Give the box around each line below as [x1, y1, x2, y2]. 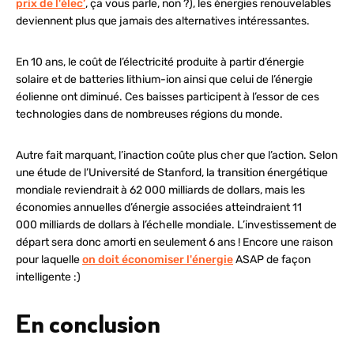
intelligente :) [16, 269, 81, 284]
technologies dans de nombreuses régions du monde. [16, 107, 283, 121]
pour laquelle [16, 252, 82, 266]
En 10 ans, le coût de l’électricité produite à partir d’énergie [16, 55, 304, 69]
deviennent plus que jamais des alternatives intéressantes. [16, 13, 310, 28]
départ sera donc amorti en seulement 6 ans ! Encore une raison [16, 235, 333, 249]
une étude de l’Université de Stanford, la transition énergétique [16, 165, 328, 179]
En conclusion [16, 307, 160, 341]
